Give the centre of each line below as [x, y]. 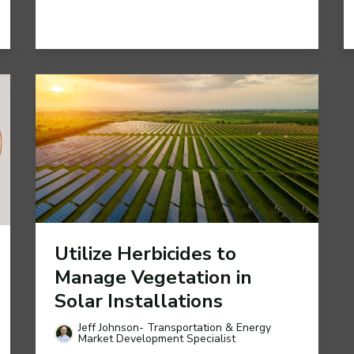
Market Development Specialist [156, 338]
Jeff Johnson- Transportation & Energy [174, 327]
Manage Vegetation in [153, 277]
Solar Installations [138, 301]
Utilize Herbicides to [145, 253]
